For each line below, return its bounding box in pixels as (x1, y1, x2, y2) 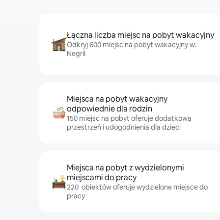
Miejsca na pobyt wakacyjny (67, 94, 167, 104)
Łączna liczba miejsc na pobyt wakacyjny (67, 30, 214, 40)
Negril (67, 49, 85, 58)
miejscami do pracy (67, 172, 137, 183)
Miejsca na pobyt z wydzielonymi (67, 163, 184, 173)
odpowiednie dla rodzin (67, 104, 152, 114)
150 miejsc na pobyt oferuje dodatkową (67, 114, 192, 123)
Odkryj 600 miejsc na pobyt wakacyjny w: (67, 40, 196, 49)
